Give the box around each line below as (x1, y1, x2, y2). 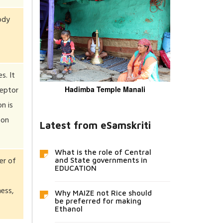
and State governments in (54, 155, 147, 164)
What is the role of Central (54, 147, 151, 156)
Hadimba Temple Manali (64, 84, 145, 94)
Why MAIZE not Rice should (54, 188, 152, 197)
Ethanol (54, 204, 83, 213)
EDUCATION (54, 163, 97, 172)
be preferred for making (54, 196, 141, 205)
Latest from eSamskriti (39, 119, 151, 131)
